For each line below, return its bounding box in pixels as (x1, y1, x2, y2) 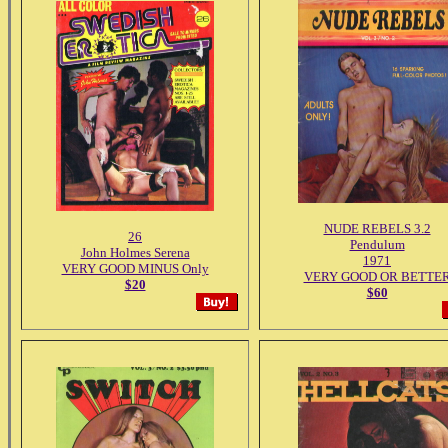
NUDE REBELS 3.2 (323, 221, 431, 236)
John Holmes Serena (80, 245, 190, 260)
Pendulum (349, 237, 405, 252)
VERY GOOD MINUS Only (61, 261, 209, 276)
